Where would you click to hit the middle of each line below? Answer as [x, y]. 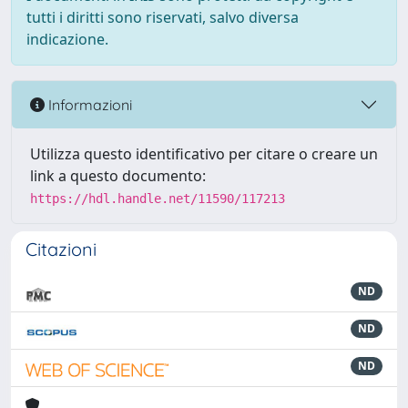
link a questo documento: [118, 176]
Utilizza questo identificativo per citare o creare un [204, 154]
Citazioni [61, 249]
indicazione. [67, 39]
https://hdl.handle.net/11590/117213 [158, 199]
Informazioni [88, 104]
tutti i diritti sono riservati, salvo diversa [163, 17]
